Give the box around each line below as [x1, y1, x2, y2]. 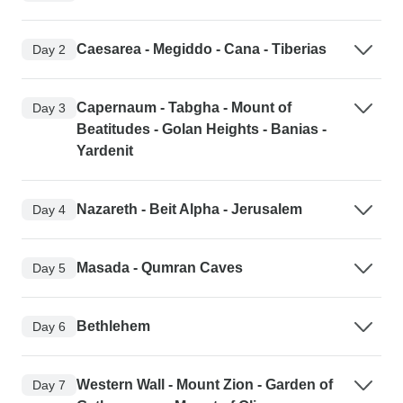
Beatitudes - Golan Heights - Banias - [76, 121, 327, 138]
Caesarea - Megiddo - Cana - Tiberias [76, 41, 327, 58]
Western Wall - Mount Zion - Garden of [76, 377, 333, 393]
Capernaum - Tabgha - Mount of [76, 100, 291, 116]
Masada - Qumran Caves [76, 260, 243, 276]
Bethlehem [76, 318, 150, 335]
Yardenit [76, 143, 133, 159]
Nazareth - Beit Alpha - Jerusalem [76, 201, 302, 218]
